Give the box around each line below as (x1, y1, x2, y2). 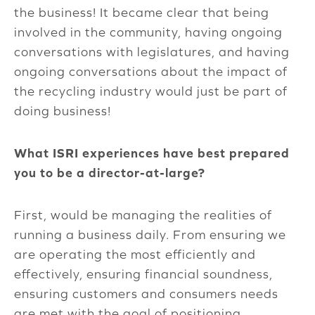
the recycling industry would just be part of (14, 84, 288, 99)
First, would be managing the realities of (14, 207, 272, 223)
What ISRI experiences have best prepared (14, 146, 290, 161)
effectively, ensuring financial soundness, (14, 266, 273, 282)
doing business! (14, 103, 111, 119)
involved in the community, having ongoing (14, 25, 283, 40)
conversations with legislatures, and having (14, 44, 290, 60)
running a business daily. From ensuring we (14, 227, 286, 243)
